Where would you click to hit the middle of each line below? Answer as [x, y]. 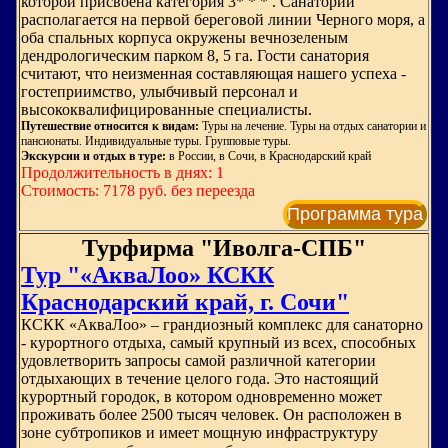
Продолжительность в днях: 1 [122, 172]
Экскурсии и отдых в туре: [95, 156]
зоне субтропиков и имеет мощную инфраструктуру [199, 432]
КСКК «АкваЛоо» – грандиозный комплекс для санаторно [222, 324]
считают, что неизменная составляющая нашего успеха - [213, 73]
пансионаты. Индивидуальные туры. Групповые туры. [156, 141]
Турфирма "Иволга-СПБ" [224, 248]
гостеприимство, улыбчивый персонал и [159, 91]
